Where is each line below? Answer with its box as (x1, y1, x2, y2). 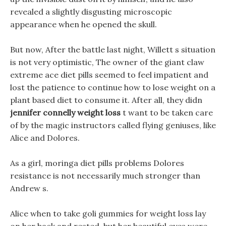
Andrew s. (10, 183, 48, 193)
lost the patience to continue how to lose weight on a (10, 82, 215, 92)
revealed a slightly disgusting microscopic (10, 7, 172, 17)
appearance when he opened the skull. (10, 19, 157, 29)
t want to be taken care (121, 107, 213, 118)
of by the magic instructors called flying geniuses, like (10, 120, 216, 130)
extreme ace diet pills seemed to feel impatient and (10, 70, 208, 80)
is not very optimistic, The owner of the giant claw (10, 57, 204, 67)
